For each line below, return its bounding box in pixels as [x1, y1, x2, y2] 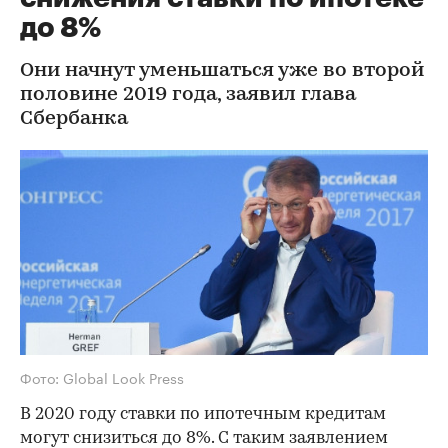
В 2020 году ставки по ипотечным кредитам [20, 405, 386, 423]
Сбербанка [20, 109, 128, 129]
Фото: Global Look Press [20, 365, 184, 388]
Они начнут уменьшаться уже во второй [20, 61, 424, 81]
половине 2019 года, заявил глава [20, 85, 356, 105]
